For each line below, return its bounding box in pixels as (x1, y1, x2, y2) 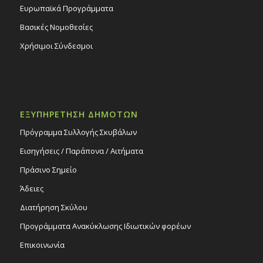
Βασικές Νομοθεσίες (19, 22, 93, 33)
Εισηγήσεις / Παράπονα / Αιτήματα (19, 146, 143, 157)
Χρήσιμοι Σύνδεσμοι (19, 41, 93, 52)
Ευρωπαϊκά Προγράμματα (19, 3, 113, 14)
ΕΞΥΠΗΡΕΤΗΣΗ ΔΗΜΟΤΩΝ (19, 109, 138, 120)
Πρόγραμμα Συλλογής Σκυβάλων (19, 127, 137, 138)
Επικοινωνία (19, 240, 65, 251)
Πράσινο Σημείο (19, 164, 77, 176)
